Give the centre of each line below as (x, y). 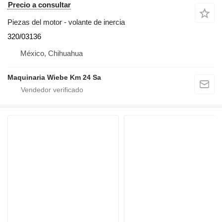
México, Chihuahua (52, 53)
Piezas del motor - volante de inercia (66, 22)
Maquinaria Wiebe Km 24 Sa (54, 77)
